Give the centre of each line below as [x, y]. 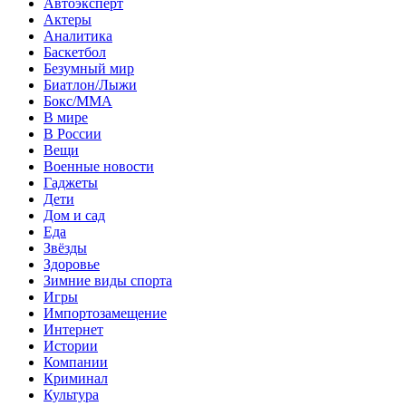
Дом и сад [74, 215]
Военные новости [99, 166]
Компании [76, 362]
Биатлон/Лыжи [90, 84]
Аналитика [78, 35]
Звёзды [65, 247]
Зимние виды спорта [108, 280]
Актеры [68, 19]
